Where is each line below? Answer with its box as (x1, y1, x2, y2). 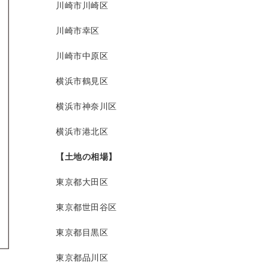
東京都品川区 (56, 253, 108, 263)
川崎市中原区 (56, 51, 108, 61)
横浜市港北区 (56, 127, 108, 137)
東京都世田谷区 (56, 202, 117, 213)
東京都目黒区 (56, 228, 108, 238)
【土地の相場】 (56, 152, 117, 162)
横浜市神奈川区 (56, 101, 117, 112)
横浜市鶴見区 (56, 76, 108, 86)
